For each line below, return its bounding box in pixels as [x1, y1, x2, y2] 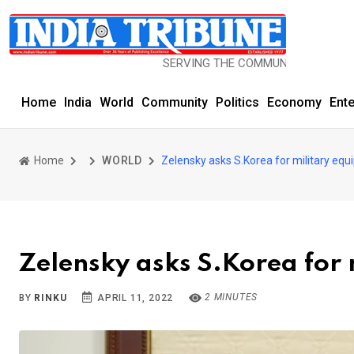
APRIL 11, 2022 [94, 292, 174, 303]
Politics [216, 95, 259, 110]
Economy [267, 95, 322, 110]
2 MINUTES [201, 292, 258, 303]
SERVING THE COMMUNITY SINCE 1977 [125, 56, 332, 70]
